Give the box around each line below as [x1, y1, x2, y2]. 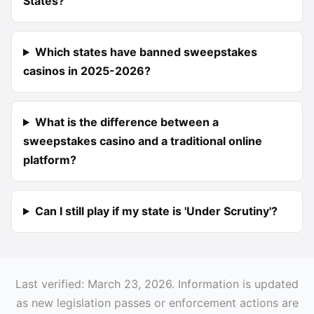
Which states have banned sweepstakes [34, 45, 257, 59]
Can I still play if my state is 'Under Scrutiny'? [34, 204, 278, 218]
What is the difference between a [34, 115, 219, 129]
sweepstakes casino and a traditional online [23, 134, 262, 148]
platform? [23, 153, 76, 167]
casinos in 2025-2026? [23, 64, 151, 78]
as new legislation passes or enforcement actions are [15, 296, 299, 310]
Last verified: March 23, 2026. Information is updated [15, 277, 299, 291]
